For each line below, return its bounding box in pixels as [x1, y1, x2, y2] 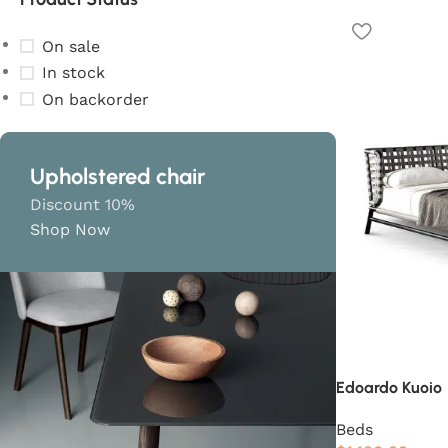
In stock [42, 63, 105, 82]
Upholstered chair [30, 162, 205, 190]
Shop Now [30, 219, 110, 239]
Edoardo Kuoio [336, 378, 442, 398]
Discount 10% [30, 194, 135, 214]
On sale [42, 36, 100, 56]
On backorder [42, 89, 149, 109]
